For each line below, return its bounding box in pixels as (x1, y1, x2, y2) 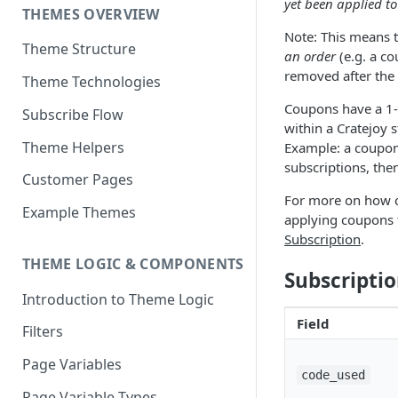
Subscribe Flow (22, 104, 123, 124)
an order (284, 46, 336, 65)
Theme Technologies (22, 72, 161, 92)
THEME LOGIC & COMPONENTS (22, 253, 244, 274)
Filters (22, 322, 63, 342)
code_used (301, 368, 366, 382)
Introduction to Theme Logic (22, 289, 214, 309)
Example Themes (22, 203, 136, 223)
